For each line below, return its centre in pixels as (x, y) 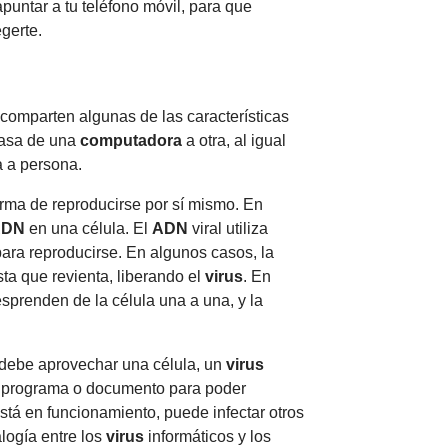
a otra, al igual (234, 140)
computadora (131, 140)
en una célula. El (88, 228)
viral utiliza (228, 228)
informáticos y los (207, 436)
